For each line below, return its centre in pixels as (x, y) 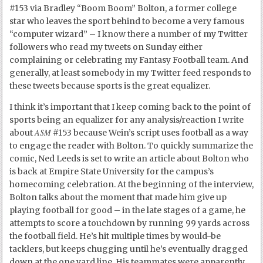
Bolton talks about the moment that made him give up (118, 197)
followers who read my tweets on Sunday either (106, 47)
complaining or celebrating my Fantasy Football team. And (129, 60)
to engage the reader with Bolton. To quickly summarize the (131, 145)
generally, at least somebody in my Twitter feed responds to (131, 73)
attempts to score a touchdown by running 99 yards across (130, 223)
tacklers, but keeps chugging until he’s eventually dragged (129, 249)
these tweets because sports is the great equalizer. (110, 85)
